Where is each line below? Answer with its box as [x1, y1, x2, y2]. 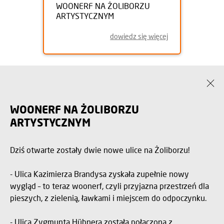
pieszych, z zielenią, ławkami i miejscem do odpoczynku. [10, 193, 207, 202]
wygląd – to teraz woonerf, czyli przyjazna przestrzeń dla [10, 181, 209, 190]
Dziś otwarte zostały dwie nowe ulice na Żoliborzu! [10, 145, 189, 154]
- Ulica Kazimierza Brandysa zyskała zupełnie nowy [10, 169, 189, 178]
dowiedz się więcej [110, 32, 168, 40]
